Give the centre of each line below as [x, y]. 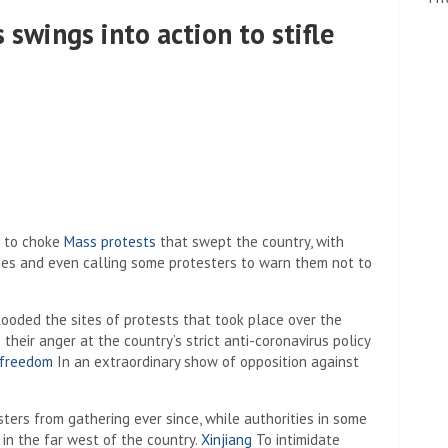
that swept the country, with [250, 241]
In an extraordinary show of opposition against [206, 361]
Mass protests [108, 241]
